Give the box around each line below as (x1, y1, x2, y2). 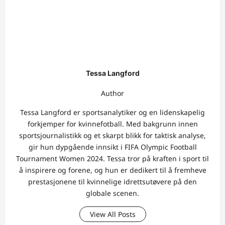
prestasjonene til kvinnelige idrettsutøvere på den (28, 177, 197, 187)
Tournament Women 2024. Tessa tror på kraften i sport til (16, 154, 209, 164)
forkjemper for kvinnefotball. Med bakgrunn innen (27, 119, 198, 129)
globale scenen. (86, 188, 139, 198)
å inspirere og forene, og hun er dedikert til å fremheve (19, 165, 206, 175)
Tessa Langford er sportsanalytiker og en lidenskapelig (20, 107, 205, 118)
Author (101, 88, 124, 98)
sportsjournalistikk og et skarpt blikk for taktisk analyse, (19, 131, 206, 141)
